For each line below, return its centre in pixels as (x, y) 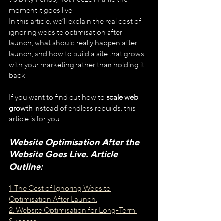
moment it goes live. (41, 10)
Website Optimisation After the (75, 141)
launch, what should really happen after (74, 43)
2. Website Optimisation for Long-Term (73, 210)
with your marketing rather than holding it (77, 65)
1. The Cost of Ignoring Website (60, 188)
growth (21, 108)
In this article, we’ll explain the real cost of (76, 21)
